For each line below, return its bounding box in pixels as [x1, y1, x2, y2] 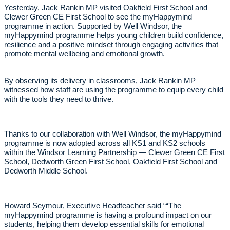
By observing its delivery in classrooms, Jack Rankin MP [4, 76, 196, 85]
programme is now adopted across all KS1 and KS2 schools [4, 139, 205, 148]
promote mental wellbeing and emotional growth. [4, 50, 165, 59]
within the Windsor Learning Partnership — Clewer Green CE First [4, 148, 225, 157]
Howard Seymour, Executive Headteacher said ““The [4, 202, 181, 210]
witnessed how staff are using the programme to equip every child [4, 86, 223, 94]
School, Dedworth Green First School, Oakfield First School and [4, 158, 217, 166]
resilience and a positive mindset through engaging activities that [4, 41, 218, 49]
